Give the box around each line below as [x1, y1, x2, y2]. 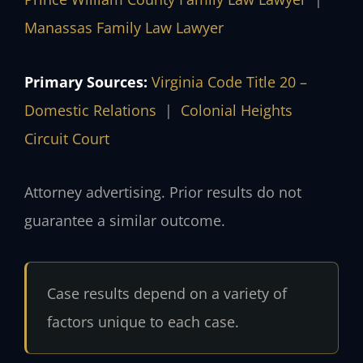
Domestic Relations [24, 100, 156, 120]
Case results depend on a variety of [46, 284, 287, 304]
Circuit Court [24, 128, 109, 148]
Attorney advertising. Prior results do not [24, 182, 301, 203]
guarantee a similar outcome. [24, 211, 225, 231]
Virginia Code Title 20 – [152, 71, 307, 92]
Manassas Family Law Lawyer [24, 18, 224, 38]
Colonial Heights [181, 100, 293, 120]
